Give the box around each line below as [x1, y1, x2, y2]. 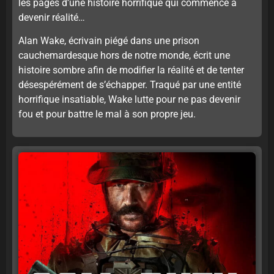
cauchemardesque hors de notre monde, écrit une [18, 50, 230, 62]
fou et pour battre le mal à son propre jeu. [18, 108, 196, 120]
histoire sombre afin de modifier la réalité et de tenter [18, 64, 244, 76]
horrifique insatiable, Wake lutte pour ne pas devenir [18, 94, 240, 106]
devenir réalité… [18, 11, 85, 23]
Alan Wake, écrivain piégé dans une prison [18, 35, 199, 47]
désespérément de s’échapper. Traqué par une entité [18, 79, 241, 91]
